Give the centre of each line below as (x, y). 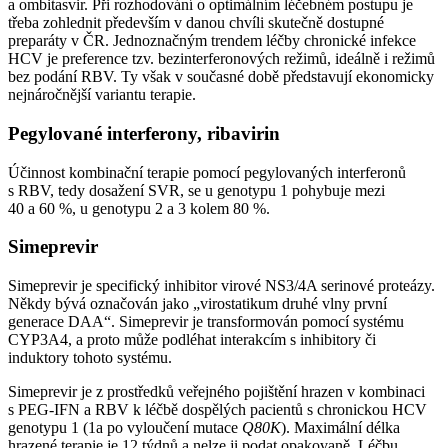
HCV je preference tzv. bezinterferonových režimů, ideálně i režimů (221, 59)
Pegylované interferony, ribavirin (144, 134)
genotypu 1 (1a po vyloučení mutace (125, 428)
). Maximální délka (340, 428)
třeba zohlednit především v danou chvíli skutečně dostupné (196, 23)
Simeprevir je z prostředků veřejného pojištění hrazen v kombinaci (216, 392)
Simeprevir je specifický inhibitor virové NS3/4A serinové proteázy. (221, 286)
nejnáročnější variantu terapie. (102, 95)
